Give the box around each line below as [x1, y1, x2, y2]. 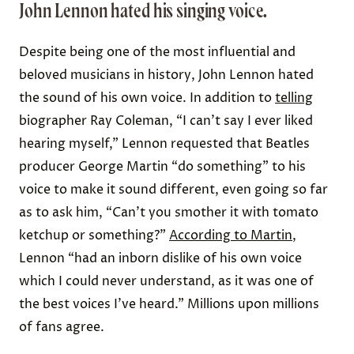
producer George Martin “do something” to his [19, 158, 306, 175]
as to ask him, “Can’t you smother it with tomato [19, 204, 318, 221]
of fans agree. [19, 318, 104, 336]
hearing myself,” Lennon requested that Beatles [19, 135, 310, 153]
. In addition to [183, 89, 275, 107]
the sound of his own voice [19, 89, 183, 107]
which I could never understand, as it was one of [19, 273, 314, 290]
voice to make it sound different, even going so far [19, 181, 328, 198]
